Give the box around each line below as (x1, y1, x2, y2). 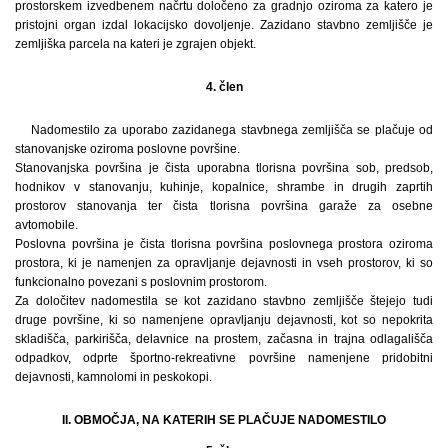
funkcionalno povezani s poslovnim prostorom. (15, 274, 267, 289)
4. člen (205, 79, 243, 94)
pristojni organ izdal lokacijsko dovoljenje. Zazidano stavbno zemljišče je (15, 17, 433, 32)
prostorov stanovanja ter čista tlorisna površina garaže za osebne (15, 198, 433, 213)
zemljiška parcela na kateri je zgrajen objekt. (15, 36, 256, 51)
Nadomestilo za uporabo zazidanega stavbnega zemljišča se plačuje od (31, 122, 433, 137)
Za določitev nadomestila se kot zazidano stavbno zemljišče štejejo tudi (15, 293, 433, 308)
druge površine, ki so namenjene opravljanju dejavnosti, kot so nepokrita (15, 312, 433, 327)
